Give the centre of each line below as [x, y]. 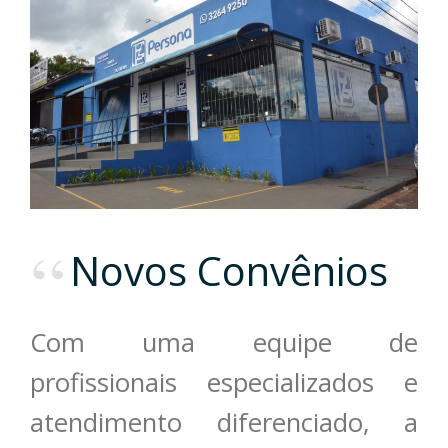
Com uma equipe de [224, 343]
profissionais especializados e [224, 383]
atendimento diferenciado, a [224, 423]
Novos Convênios [229, 271]
